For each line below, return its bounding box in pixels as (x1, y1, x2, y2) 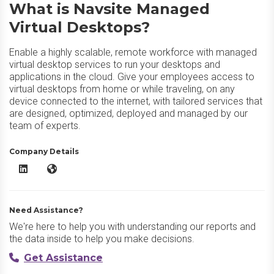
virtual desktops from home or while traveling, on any (9, 83, 235, 95)
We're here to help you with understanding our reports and (9, 221, 256, 232)
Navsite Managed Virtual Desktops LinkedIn (18, 164, 183, 174)
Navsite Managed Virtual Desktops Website (46, 164, 210, 174)
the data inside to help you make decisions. (9, 233, 194, 245)
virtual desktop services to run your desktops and (9, 59, 220, 70)
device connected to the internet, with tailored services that (9, 95, 262, 107)
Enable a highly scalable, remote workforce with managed (9, 46, 257, 58)
